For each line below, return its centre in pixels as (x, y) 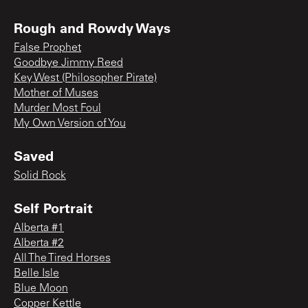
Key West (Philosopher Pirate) (85, 78)
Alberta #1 (39, 228)
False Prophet (47, 48)
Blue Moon (41, 288)
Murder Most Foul (57, 108)
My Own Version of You (70, 123)
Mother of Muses (56, 93)
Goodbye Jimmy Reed (68, 63)
